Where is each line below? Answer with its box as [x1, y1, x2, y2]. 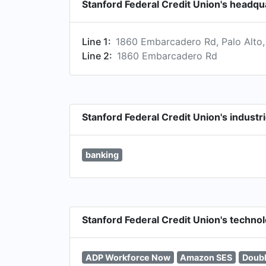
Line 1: [82, 36, 111, 47]
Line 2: [82, 50, 112, 62]
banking [85, 150, 119, 160]
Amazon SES [180, 252, 233, 262]
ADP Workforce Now [85, 252, 170, 262]
